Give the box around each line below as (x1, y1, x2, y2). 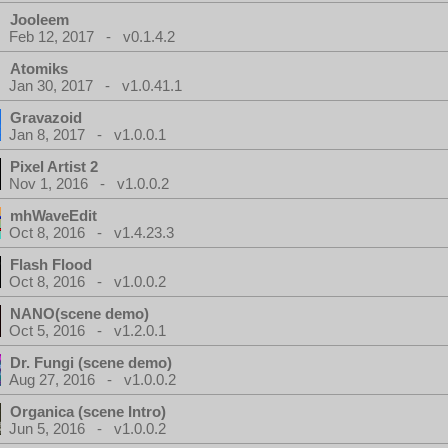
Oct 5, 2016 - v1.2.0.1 (9, 322, 166, 339)
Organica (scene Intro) (10, 403, 166, 420)
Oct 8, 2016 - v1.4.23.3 (9, 224, 174, 241)
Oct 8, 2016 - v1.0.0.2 (9, 273, 166, 290)
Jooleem (10, 11, 69, 28)
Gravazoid (10, 109, 82, 126)
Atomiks (10, 60, 68, 77)
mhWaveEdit (10, 207, 97, 224)
